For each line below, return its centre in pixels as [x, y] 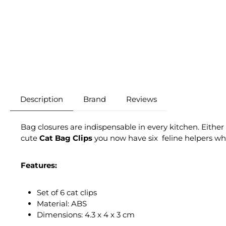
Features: [39, 165]
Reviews [142, 99]
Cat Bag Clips [66, 138]
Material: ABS [62, 204]
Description [42, 99]
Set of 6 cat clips [67, 193]
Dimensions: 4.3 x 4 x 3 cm [86, 215]
